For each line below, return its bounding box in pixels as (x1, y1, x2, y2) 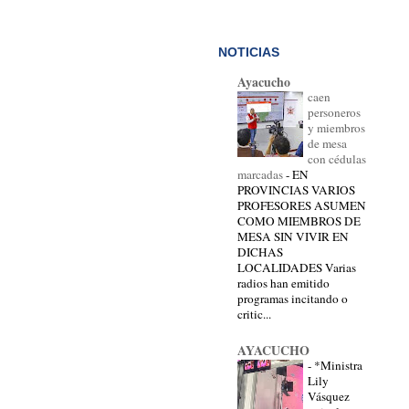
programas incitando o (237, 289, 348, 307)
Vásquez (308, 387, 350, 404)
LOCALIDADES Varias (237, 258, 356, 276)
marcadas (237, 165, 286, 183)
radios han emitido (237, 274, 330, 291)
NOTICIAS (218, 44, 279, 59)
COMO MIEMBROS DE (237, 212, 361, 229)
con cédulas (308, 150, 366, 167)
